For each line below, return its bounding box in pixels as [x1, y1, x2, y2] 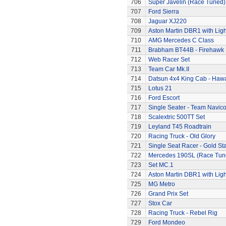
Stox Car [148, 200, 172, 207]
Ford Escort [148, 94, 180, 101]
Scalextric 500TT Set [148, 114, 205, 121]
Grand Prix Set [148, 190, 188, 197]
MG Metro [148, 181, 175, 188]
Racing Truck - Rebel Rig [148, 209, 217, 216]
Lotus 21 [148, 85, 172, 92]
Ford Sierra [148, 8, 179, 15]
